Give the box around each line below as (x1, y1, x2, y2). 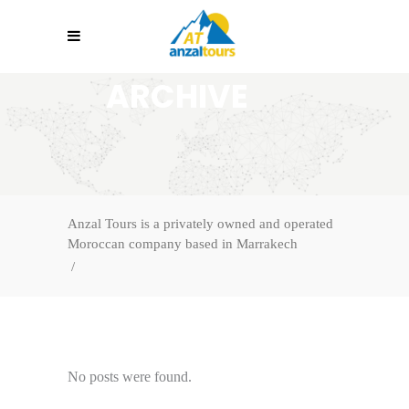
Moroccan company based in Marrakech (68, 236, 298, 251)
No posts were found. (68, 368, 192, 384)
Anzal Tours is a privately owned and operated (68, 215, 333, 231)
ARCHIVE (106, 74, 248, 119)
